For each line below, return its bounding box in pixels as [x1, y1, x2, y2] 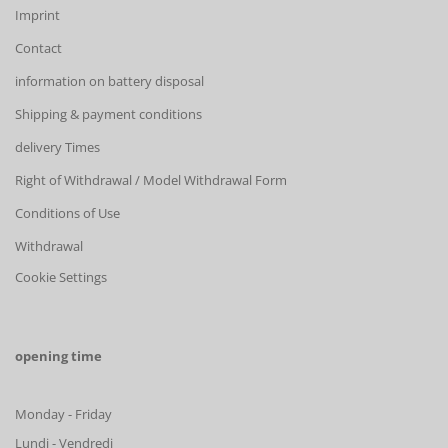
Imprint [15, 5, 60, 24]
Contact [15, 38, 62, 57]
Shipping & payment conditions [15, 104, 202, 123]
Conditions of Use [15, 203, 120, 222]
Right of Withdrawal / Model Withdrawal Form [15, 170, 287, 189]
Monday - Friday [15, 404, 112, 423]
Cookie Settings [15, 267, 107, 286]
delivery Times [15, 137, 100, 156]
